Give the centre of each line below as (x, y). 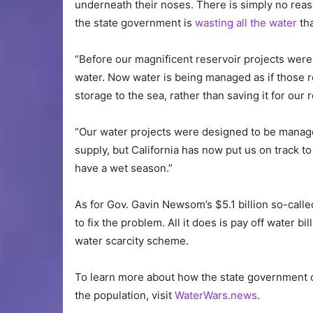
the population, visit (125, 296)
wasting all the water (246, 23)
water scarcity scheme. (132, 241)
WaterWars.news (216, 296)
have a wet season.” (124, 168)
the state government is (135, 23)
